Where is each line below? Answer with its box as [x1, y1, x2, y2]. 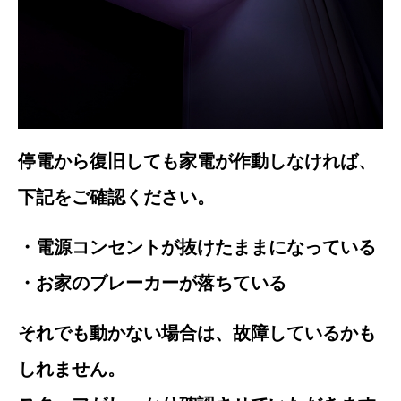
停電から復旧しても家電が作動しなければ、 [18, 149, 376, 174]
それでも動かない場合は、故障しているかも [18, 320, 376, 346]
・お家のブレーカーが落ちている [18, 270, 286, 295]
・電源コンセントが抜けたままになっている [18, 235, 376, 260]
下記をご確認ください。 [18, 184, 215, 209]
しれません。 [18, 356, 125, 381]
